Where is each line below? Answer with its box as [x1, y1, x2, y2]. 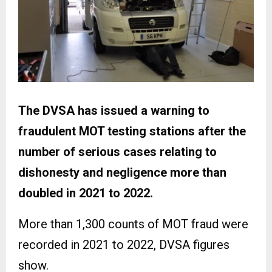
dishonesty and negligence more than [18, 165, 226, 180]
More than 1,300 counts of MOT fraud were [18, 217, 248, 232]
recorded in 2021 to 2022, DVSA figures [18, 237, 229, 253]
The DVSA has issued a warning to [18, 103, 209, 118]
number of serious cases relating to [18, 144, 217, 160]
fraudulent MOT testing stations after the [18, 124, 246, 139]
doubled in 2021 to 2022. [18, 186, 153, 201]
